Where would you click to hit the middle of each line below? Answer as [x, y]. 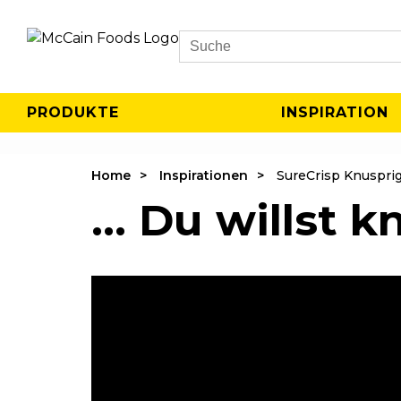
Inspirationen [204, 175]
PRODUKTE [73, 112]
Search [203, 55]
